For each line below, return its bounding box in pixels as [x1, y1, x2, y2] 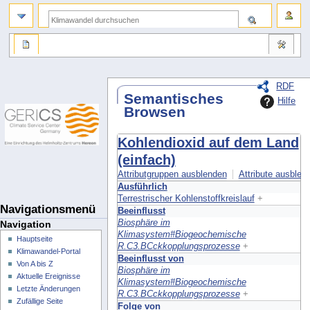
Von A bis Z [17, 259, 54, 268]
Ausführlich [117, 181, 167, 192]
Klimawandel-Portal [17, 247, 81, 256]
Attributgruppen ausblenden [117, 169, 227, 179]
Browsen [124, 104, 186, 121]
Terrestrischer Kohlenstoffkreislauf [117, 193, 255, 203]
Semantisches [124, 91, 224, 108]
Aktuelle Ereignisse [17, 272, 81, 281]
